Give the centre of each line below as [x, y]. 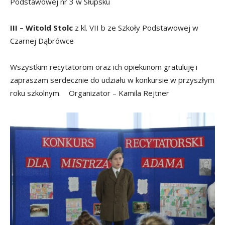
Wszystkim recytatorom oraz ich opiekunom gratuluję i [104, 67]
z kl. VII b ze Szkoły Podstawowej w [137, 28]
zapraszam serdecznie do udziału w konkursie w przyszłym [112, 80]
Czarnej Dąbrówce [42, 41]
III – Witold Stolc [42, 28]
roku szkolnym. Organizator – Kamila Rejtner [90, 93]
